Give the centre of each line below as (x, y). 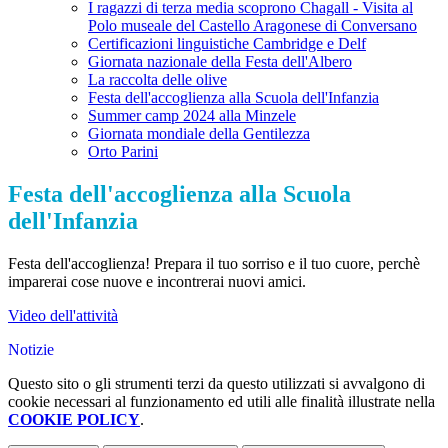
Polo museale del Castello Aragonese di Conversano (252, 26)
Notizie (31, 350)
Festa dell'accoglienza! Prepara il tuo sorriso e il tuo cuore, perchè (214, 264)
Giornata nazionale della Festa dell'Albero (220, 62)
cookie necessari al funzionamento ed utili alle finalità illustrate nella (221, 402)
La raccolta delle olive (157, 80)
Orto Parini (123, 152)
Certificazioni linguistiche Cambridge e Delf (227, 44)
